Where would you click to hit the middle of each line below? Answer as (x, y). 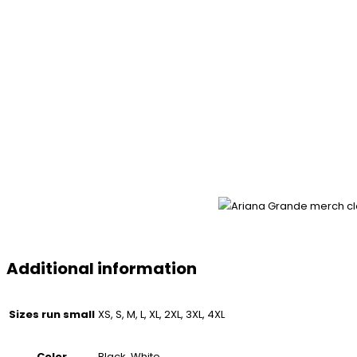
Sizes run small (52, 315)
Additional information (102, 268)
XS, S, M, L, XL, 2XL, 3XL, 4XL (161, 315)
